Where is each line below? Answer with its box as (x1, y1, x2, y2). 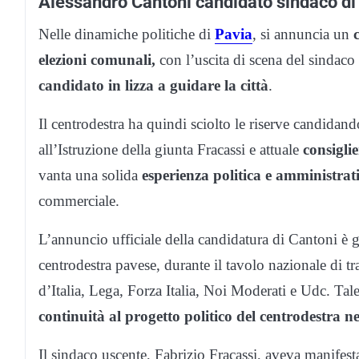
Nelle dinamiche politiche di (38, 26, 215, 43)
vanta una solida (38, 167, 142, 184)
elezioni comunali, (38, 51, 155, 69)
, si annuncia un (252, 26, 353, 43)
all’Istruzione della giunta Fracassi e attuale (38, 141, 303, 159)
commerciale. (38, 192, 119, 210)
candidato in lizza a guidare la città (38, 77, 268, 95)
